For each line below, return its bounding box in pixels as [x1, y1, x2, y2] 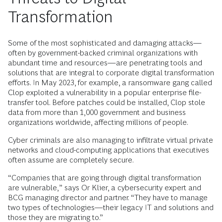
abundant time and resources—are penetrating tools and [8, 58, 202, 67]
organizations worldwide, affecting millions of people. [8, 118, 188, 127]
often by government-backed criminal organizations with [8, 49, 198, 57]
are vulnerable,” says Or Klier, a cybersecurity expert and [8, 183, 201, 192]
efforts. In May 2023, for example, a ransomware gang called [8, 78, 212, 87]
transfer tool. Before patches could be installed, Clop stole [8, 98, 205, 107]
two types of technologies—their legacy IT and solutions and [8, 203, 214, 212]
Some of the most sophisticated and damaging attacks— [8, 39, 202, 48]
